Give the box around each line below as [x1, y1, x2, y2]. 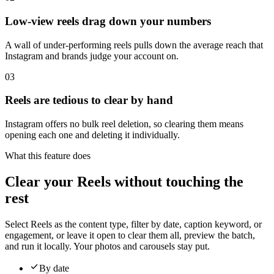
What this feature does [5, 150, 91, 161]
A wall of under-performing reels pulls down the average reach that [5, 39, 263, 50]
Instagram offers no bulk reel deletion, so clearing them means [5, 119, 243, 130]
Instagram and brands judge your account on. [5, 50, 179, 61]
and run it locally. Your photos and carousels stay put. [5, 240, 210, 251]
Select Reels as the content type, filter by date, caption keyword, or [5, 218, 262, 229]
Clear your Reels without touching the [5, 174, 243, 190]
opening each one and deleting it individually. [5, 130, 180, 141]
